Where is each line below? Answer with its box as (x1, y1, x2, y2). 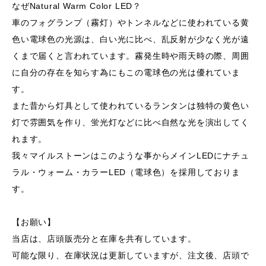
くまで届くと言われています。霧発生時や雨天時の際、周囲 (12, 51, 249, 61)
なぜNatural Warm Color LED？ (12, 1, 142, 11)
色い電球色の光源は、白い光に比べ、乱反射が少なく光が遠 (12, 34, 249, 44)
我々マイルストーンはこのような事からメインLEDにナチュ (12, 151, 249, 160)
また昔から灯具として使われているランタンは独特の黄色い (12, 101, 249, 110)
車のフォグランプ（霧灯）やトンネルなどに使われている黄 (12, 18, 249, 27)
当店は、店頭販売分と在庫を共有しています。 (12, 234, 197, 243)
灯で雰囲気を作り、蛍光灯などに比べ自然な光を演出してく (12, 118, 249, 127)
